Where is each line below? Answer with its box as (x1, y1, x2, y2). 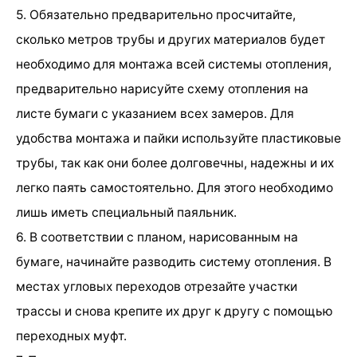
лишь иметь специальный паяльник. (16, 204, 237, 220)
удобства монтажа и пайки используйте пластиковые (16, 130, 341, 146)
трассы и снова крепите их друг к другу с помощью (16, 303, 333, 319)
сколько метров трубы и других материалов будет (16, 31, 325, 47)
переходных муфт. (16, 328, 127, 343)
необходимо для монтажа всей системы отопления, (16, 56, 331, 72)
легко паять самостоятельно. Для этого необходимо (16, 179, 333, 195)
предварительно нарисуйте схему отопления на (16, 80, 308, 96)
